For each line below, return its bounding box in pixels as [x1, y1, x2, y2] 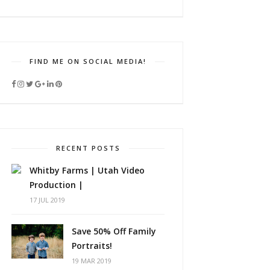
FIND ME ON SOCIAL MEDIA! [30, 57, 147, 66]
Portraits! [72, 240, 112, 251]
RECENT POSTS [55, 143, 121, 152]
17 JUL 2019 [30, 195, 65, 204]
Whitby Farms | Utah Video [30, 165, 145, 176]
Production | [30, 179, 83, 190]
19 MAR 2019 [72, 256, 111, 265]
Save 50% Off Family [72, 225, 156, 237]
